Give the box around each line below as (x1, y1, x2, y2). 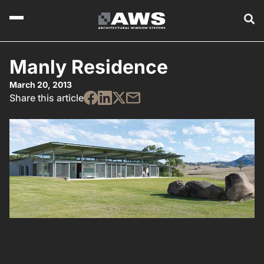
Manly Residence (9, 55, 168, 78)
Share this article (9, 91, 84, 104)
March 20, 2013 (9, 79, 72, 90)
